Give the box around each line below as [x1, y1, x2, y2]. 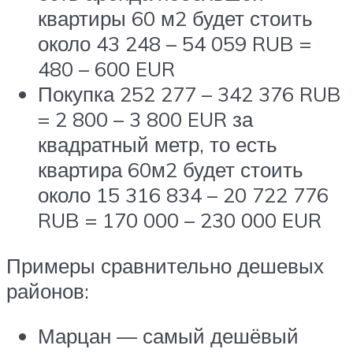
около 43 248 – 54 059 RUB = [38, 31, 311, 57]
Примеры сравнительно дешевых [6, 252, 324, 278]
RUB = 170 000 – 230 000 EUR [38, 207, 321, 233]
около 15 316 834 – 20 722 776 [38, 182, 329, 208]
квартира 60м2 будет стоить [38, 157, 303, 183]
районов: [6, 277, 89, 303]
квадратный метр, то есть [38, 132, 277, 158]
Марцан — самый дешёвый [38, 323, 299, 349]
